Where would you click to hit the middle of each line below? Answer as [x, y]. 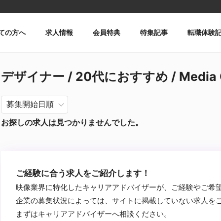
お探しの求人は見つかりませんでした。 [72, 122]
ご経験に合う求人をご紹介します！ [83, 173]
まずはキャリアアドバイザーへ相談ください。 [93, 214]
